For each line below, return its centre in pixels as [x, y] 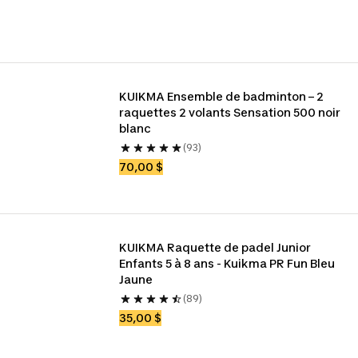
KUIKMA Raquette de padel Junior [215, 247]
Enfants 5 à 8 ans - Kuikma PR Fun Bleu [227, 263]
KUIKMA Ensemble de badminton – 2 [222, 96]
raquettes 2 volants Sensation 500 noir [230, 112]
